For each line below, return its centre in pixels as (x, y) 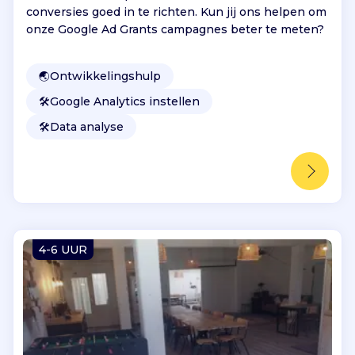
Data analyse (87, 126)
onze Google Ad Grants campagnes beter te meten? (175, 29)
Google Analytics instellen (125, 101)
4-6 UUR (63, 249)
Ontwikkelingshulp (105, 76)
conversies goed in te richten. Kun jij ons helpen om (176, 11)
